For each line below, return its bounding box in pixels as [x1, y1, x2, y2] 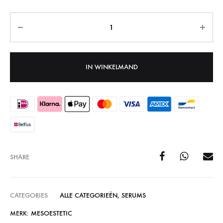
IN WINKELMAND [85, 63, 138, 71]
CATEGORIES [10, 191, 48, 200]
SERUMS [121, 191, 146, 200]
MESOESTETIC [31, 209, 72, 218]
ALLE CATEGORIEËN [60, 191, 117, 200]
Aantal [10, 14, 32, 24]
